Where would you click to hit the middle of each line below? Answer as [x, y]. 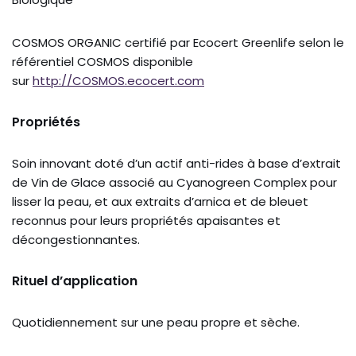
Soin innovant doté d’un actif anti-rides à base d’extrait [176, 164]
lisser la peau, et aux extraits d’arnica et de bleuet [160, 202]
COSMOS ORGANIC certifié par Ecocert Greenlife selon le [178, 43]
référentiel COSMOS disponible [103, 62]
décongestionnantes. [76, 240]
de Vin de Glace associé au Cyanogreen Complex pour [174, 183]
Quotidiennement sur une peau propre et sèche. [156, 323]
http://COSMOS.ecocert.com [118, 81]
